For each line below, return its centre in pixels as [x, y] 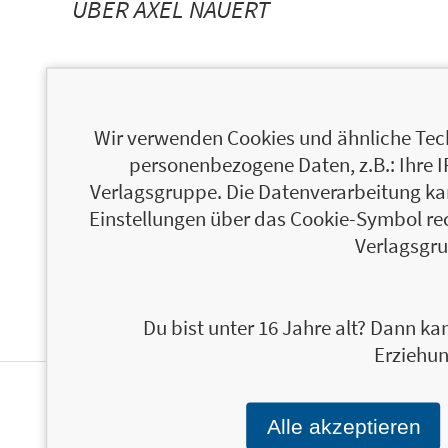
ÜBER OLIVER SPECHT [183, 154]
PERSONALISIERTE [165, 417]
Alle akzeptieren [343, 425]
